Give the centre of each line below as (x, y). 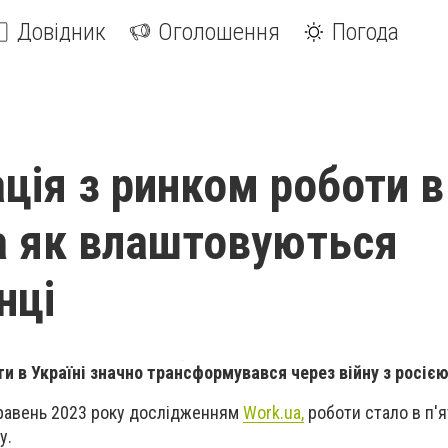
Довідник (61, 32)
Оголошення (219, 32)
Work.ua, (273, 413)
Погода (365, 32)
